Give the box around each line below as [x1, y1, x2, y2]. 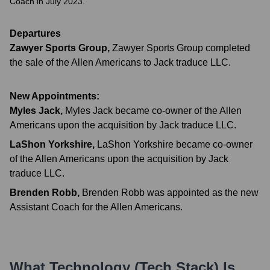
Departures [10, 28, 61, 39]
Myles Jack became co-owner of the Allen [65, 105, 242, 116]
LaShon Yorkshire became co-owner [97, 139, 253, 149]
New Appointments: [10, 91, 99, 101]
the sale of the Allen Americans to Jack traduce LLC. [10, 57, 231, 67]
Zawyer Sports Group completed [112, 43, 250, 53]
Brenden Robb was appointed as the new [82, 187, 259, 198]
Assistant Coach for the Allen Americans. [10, 202, 183, 212]
